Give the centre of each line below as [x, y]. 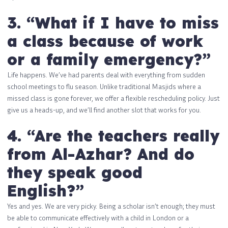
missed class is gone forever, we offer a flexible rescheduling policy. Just [113, 98]
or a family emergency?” [109, 59]
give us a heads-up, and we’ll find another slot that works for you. [104, 109]
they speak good [75, 172]
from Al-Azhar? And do [101, 154]
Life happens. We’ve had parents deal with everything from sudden [106, 74]
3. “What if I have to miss [113, 23]
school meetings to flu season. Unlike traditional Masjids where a [104, 86]
